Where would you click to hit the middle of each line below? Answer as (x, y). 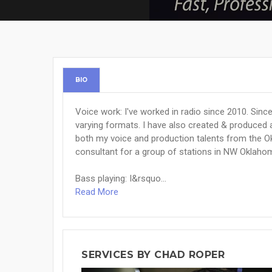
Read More (97, 192)
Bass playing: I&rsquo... (121, 178)
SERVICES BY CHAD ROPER (153, 255)
